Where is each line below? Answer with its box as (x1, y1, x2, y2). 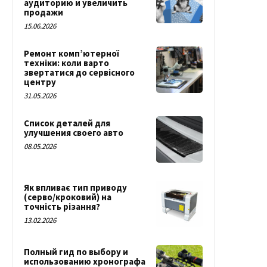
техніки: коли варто (24, 57, 109, 69)
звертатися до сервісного (24, 66, 135, 78)
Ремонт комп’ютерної (24, 47, 119, 59)
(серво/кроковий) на (24, 191, 111, 203)
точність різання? (24, 200, 100, 212)
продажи (24, 6, 63, 18)
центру (24, 76, 56, 88)
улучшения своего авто (24, 126, 123, 138)
